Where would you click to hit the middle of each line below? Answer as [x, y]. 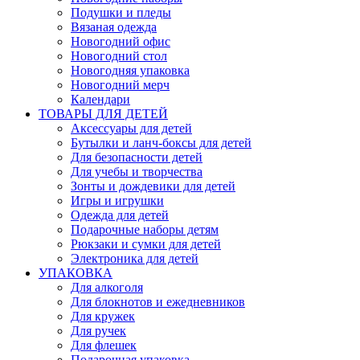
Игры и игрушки [117, 200]
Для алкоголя [107, 287]
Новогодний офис [121, 41]
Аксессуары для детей [131, 128]
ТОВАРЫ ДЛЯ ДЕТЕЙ [103, 113]
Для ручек [98, 330]
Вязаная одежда [114, 27]
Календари [100, 99]
